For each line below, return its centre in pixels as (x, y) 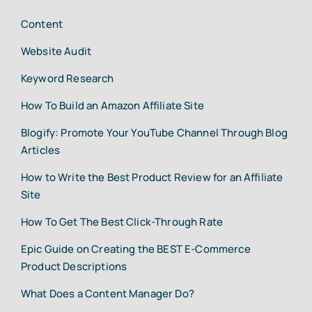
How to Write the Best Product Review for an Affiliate (152, 178)
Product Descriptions (74, 267)
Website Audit (56, 52)
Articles (40, 150)
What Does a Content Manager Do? (107, 294)
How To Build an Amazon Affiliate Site (112, 106)
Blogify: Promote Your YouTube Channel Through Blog (154, 133)
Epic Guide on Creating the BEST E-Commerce (135, 249)
